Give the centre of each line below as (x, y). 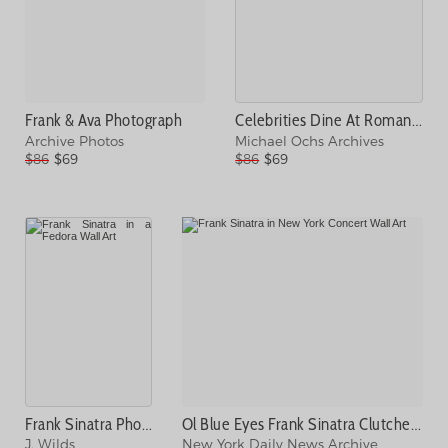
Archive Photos (74, 140)
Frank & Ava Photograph (103, 120)
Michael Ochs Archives (310, 140)
